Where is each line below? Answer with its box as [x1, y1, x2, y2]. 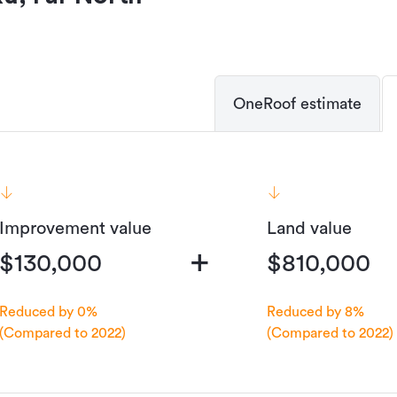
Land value [267, 219, 352, 237]
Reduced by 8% [267, 304, 364, 319]
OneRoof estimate [233, 96, 362, 112]
